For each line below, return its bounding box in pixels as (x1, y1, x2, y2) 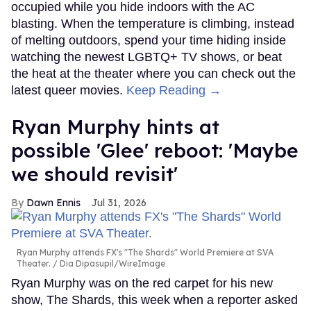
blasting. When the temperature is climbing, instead (11, 16, 294, 31)
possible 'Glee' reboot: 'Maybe (11, 137, 299, 162)
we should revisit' (11, 161, 178, 186)
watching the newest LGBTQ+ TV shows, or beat (11, 49, 282, 64)
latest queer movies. (11, 83, 126, 97)
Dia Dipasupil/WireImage (58, 258, 165, 269)
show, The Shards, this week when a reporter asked (11, 292, 298, 307)
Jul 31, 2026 (92, 196, 146, 209)
